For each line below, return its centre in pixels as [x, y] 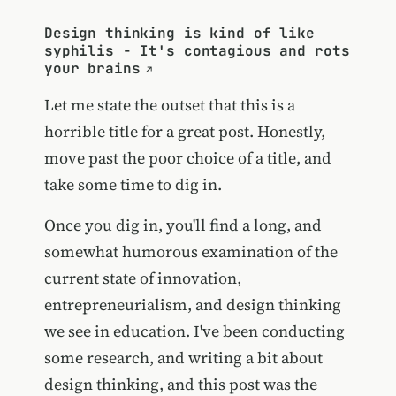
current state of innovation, [142, 278]
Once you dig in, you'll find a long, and [183, 225]
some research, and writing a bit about [183, 358]
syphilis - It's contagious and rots [197, 51]
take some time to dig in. [133, 185]
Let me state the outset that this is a [169, 105]
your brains [92, 69]
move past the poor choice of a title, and [187, 158]
